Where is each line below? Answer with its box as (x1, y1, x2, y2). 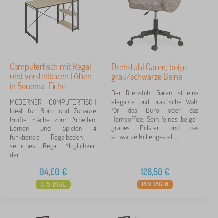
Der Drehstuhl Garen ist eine (111, 88, 199, 97)
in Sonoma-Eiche (10, 80, 66, 91)
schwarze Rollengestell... (111, 132, 177, 141)
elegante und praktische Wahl (111, 97, 199, 106)
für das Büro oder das (111, 106, 199, 115)
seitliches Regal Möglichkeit (10, 141, 96, 150)
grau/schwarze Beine (111, 71, 182, 82)
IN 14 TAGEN (142, 181, 168, 188)
